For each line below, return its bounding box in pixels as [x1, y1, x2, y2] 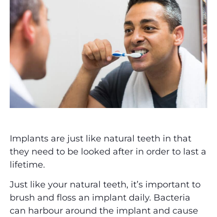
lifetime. [10, 159, 45, 170]
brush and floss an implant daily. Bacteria [10, 192, 190, 203]
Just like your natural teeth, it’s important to [10, 179, 201, 190]
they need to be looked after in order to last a [10, 146, 206, 157]
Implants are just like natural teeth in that [10, 133, 191, 144]
